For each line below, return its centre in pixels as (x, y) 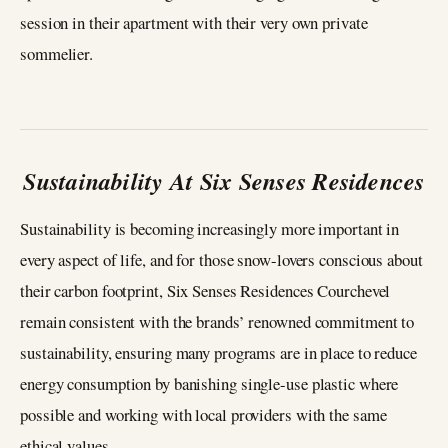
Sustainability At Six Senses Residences (224, 181)
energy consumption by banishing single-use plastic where (209, 384)
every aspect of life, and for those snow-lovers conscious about (221, 260)
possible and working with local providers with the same (203, 415)
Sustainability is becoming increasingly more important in (210, 229)
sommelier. (57, 54)
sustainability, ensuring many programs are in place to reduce (218, 353)
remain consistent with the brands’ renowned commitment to (217, 322)
